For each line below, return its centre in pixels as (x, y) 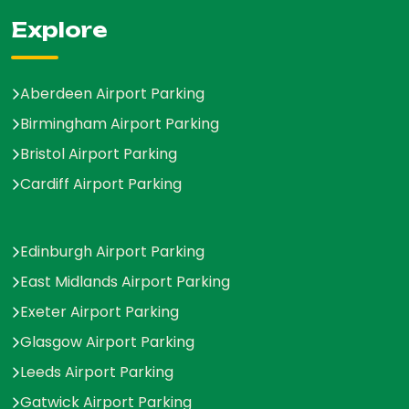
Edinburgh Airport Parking (112, 251)
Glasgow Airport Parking (107, 341)
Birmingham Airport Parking (120, 123)
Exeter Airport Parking (100, 311)
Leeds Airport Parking (97, 372)
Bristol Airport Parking (99, 153)
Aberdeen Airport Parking (112, 93)
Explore (59, 29)
